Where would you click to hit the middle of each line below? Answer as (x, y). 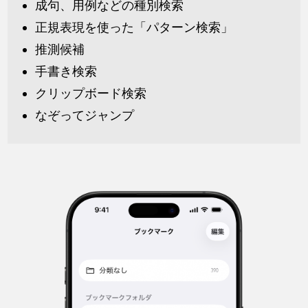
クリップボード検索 (91, 93)
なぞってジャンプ (85, 115)
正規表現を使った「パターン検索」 (134, 27)
